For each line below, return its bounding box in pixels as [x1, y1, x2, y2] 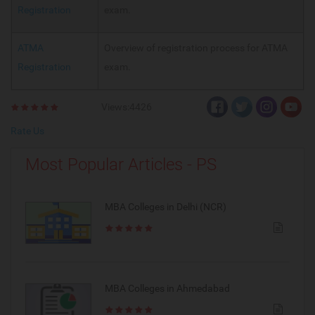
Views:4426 [101, 101, 153, 113]
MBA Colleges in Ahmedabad [104, 282, 230, 294]
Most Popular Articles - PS [25, 155, 217, 175]
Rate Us [11, 125, 44, 137]
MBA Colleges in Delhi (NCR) [104, 201, 226, 213]
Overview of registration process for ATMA [104, 42, 288, 54]
